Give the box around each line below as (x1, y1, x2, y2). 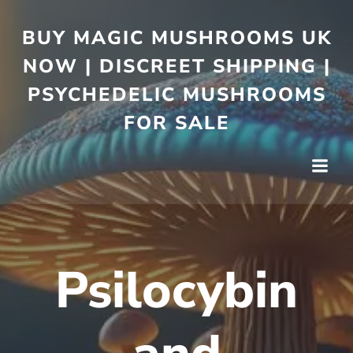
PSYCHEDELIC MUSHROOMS (27, 82, 326, 107)
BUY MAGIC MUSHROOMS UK (21, 25, 332, 50)
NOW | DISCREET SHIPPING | (22, 54, 331, 79)
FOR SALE (123, 110, 230, 136)
